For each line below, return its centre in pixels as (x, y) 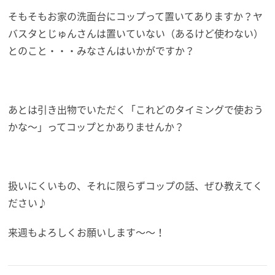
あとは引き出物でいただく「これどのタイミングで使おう (136, 109)
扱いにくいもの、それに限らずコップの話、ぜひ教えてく (136, 185)
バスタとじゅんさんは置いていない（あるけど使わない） (136, 33)
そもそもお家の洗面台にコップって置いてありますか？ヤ (136, 16)
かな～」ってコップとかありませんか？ (96, 126)
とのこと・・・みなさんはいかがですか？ (102, 50)
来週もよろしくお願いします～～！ (87, 232)
